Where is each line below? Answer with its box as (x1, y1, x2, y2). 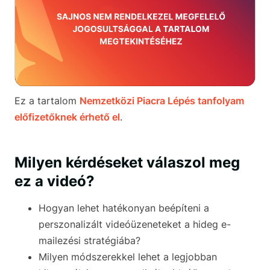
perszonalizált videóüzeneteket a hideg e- (39, 218, 231, 231)
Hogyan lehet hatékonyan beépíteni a (39, 202, 209, 215)
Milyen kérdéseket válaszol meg (14, 154, 240, 172)
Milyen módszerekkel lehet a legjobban (39, 251, 217, 263)
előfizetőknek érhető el (14, 111, 120, 124)
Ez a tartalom (14, 95, 80, 107)
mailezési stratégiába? (39, 234, 140, 247)
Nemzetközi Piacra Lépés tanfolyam (80, 95, 244, 107)
